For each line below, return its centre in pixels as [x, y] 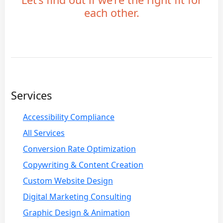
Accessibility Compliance [69, 117]
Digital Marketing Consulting [77, 196]
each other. [111, 12]
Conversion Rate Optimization [79, 149]
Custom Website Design [68, 180]
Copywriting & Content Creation [83, 165]
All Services [44, 133]
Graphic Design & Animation [76, 212]
